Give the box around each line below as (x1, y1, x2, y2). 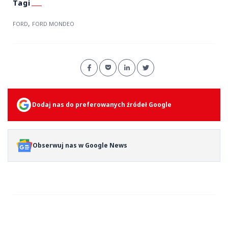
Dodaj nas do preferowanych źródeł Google (32, 100, 172, 109)
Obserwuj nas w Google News (33, 140, 127, 150)
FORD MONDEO (32, 19, 74, 27)
